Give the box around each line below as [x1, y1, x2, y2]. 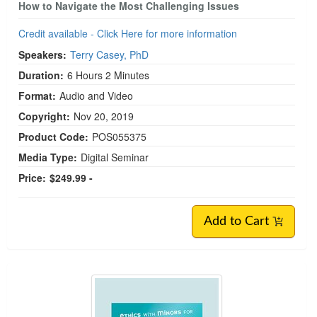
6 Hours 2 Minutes [67, 67, 149, 82]
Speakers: [18, 47, 67, 62]
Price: [18, 170, 46, 185]
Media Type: [18, 149, 77, 164]
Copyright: [18, 108, 70, 123]
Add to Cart [204, 214, 272, 228]
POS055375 [92, 129, 146, 144]
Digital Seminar [81, 149, 149, 164]
